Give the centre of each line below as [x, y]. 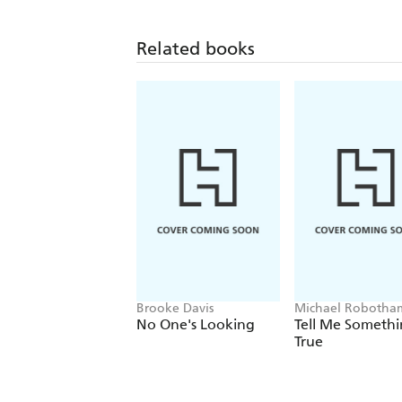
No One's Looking [196, 324]
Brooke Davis [175, 308]
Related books [196, 48]
